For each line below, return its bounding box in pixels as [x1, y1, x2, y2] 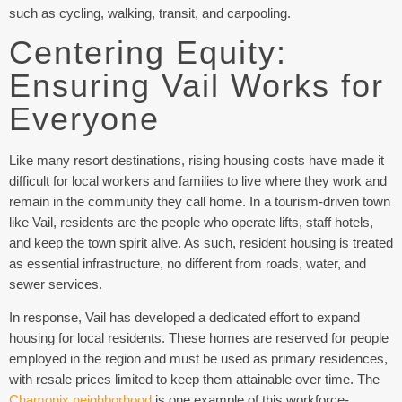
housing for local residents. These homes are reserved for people [9, 330, 389, 346]
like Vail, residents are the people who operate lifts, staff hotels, [9, 214, 373, 230]
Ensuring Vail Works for [9, 67, 384, 104]
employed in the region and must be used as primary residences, [9, 351, 388, 367]
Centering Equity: [9, 34, 287, 71]
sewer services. [9, 276, 106, 292]
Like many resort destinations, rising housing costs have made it [9, 153, 384, 168]
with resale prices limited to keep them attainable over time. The [9, 371, 380, 388]
